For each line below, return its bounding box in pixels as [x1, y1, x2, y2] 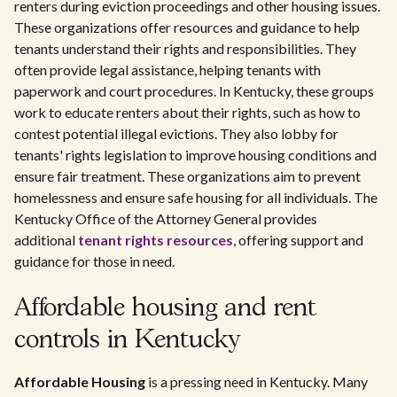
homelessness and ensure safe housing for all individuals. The [14, 189, 378, 206]
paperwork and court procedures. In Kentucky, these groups [14, 82, 374, 99]
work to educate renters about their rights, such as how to [14, 104, 361, 121]
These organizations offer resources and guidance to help [14, 19, 360, 35]
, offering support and [233, 231, 363, 248]
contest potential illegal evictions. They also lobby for [14, 125, 339, 142]
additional [14, 231, 78, 248]
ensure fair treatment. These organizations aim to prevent [14, 167, 361, 184]
